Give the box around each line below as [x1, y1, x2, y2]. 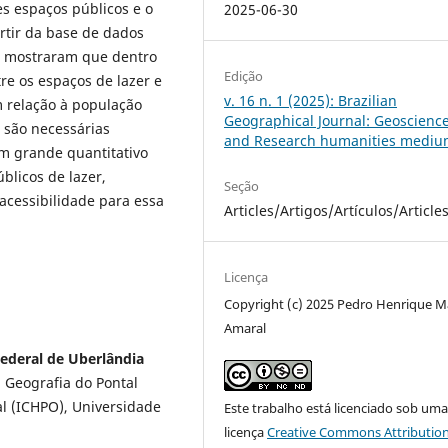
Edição [224, 66, 264, 85]
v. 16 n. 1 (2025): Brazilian [224, 90, 398, 110]
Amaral [224, 318, 267, 337]
